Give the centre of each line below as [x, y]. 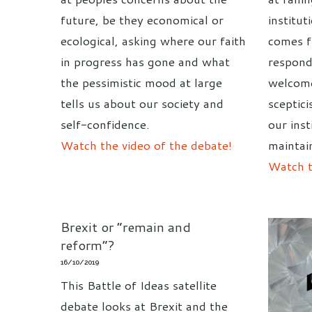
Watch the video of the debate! [146, 145]
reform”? [88, 245]
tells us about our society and [142, 103]
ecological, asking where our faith [153, 41]
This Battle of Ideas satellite [139, 285]
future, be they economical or [142, 20]
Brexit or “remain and [126, 227]
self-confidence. [105, 124]
